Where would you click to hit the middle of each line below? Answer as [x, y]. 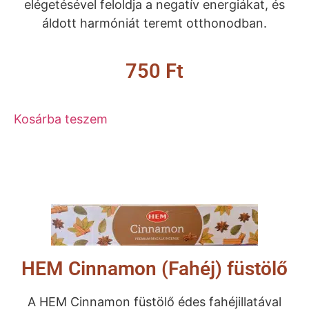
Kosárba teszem [61, 119]
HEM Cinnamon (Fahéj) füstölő [154, 269]
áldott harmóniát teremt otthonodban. [154, 23]
